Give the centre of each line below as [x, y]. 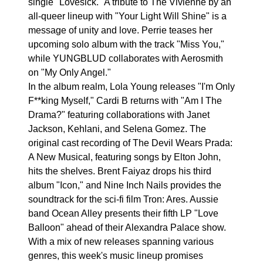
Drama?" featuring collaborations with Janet [119, 115]
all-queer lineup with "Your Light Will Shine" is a [127, 16]
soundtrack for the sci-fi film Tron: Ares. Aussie [123, 199]
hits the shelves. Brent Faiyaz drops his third [120, 171]
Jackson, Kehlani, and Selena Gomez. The [117, 129]
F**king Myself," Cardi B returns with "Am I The [125, 101]
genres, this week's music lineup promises [116, 256]
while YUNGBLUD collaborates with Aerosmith [126, 58]
